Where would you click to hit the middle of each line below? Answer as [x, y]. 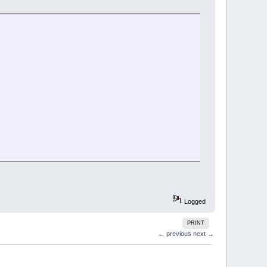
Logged [194, 201]
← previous [174, 234]
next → [203, 234]
